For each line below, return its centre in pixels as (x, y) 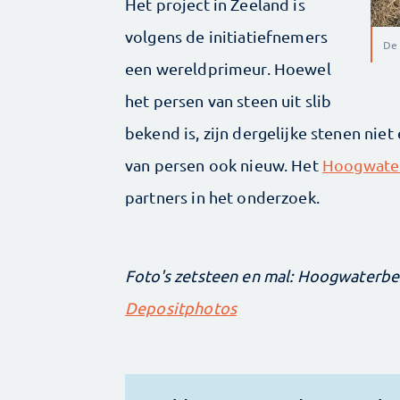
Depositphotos (181, 308)
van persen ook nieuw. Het (224, 165)
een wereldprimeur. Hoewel (228, 69)
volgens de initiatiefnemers (227, 37)
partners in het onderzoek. (225, 197)
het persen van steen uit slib (229, 101)
